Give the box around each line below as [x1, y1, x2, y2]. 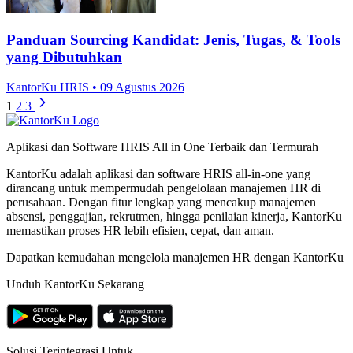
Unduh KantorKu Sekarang [6, 277, 144, 292]
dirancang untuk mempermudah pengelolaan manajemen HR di [6, 181, 321, 195]
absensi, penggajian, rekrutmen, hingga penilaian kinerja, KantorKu [6, 210, 342, 224]
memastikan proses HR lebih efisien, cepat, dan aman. [6, 224, 274, 238]
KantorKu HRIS [6, 80, 92, 95]
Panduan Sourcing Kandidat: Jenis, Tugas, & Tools [6, 31, 340, 48]
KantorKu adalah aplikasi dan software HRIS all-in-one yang [6, 167, 310, 181]
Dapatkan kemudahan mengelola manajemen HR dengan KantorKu [6, 251, 344, 265]
